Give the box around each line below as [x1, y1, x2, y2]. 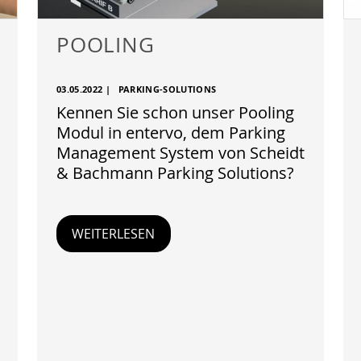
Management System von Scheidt [56, 142, 305, 164]
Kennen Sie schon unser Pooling [56, 102, 294, 123]
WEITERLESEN [72, 225, 156, 243]
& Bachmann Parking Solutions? [56, 162, 294, 184]
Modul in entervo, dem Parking [56, 122, 285, 143]
